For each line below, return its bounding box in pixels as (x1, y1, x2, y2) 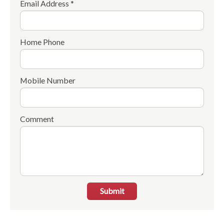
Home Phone (20, 37, 64, 47)
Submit (99, 186, 124, 196)
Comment (20, 114, 54, 124)
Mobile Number (20, 75, 75, 85)
